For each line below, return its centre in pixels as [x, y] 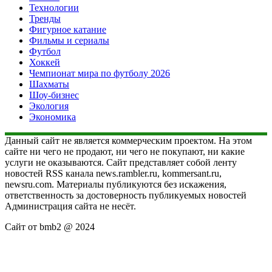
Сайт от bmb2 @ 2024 [50, 226]
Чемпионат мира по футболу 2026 [100, 73]
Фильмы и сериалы [69, 40]
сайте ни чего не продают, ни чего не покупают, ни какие [125, 151]
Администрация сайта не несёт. [70, 206]
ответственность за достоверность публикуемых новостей [126, 195]
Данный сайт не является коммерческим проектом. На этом [128, 140]
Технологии [54, 7]
